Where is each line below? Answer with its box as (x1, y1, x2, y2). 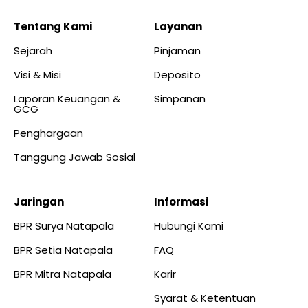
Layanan (154, 19, 202, 34)
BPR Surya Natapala (14, 218, 114, 233)
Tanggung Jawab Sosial (14, 149, 135, 164)
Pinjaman (154, 43, 201, 58)
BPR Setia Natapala (14, 242, 113, 257)
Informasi (154, 194, 208, 209)
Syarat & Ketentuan (154, 290, 256, 305)
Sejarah (14, 43, 52, 58)
